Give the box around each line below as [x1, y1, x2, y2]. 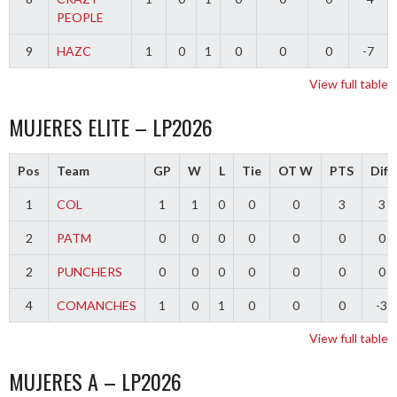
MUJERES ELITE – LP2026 [9, 110, 213, 143]
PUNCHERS [56, 263, 122, 279]
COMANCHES [56, 297, 136, 313]
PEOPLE [56, 9, 104, 25]
